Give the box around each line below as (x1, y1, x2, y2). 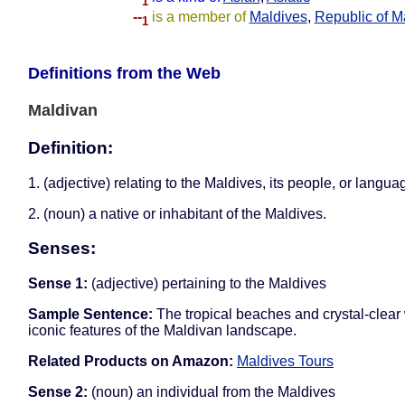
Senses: (28, 239, 96, 259)
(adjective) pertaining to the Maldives (88, 276, 326, 292)
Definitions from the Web (28, 64, 221, 82)
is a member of (151, 8, 250, 24)
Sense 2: (28, 384, 88, 400)
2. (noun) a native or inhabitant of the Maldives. (28, 205, 326, 221)
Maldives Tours (237, 353, 334, 370)
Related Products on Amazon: (28, 353, 233, 370)
